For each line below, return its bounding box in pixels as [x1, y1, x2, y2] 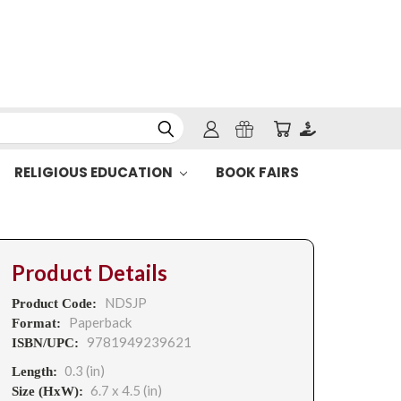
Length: [11, 364, 57, 379]
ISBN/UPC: [11, 336, 82, 350]
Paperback [68, 314, 132, 330]
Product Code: [11, 296, 100, 311]
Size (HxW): [11, 384, 83, 398]
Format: [11, 316, 64, 330]
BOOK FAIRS [215, 163, 299, 182]
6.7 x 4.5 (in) [90, 382, 162, 398]
